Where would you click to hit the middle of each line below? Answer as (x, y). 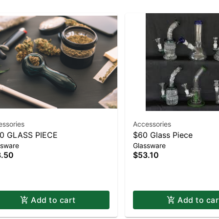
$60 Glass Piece (163, 135)
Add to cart (53, 200)
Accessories (152, 124)
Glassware (149, 145)
